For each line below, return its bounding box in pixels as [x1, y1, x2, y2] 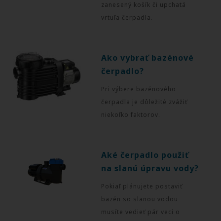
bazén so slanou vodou [101, 194, 179, 203]
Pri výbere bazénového [101, 84, 177, 93]
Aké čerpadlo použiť [101, 149, 189, 160]
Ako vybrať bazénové [101, 52, 194, 63]
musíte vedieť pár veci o [101, 207, 181, 216]
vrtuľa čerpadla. [101, 13, 153, 22]
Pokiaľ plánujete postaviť [101, 182, 183, 190]
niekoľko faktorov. [101, 110, 161, 119]
